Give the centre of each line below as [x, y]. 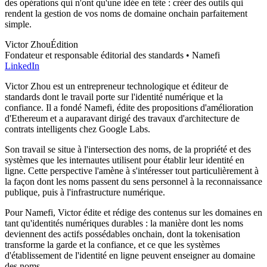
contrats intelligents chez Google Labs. [77, 129]
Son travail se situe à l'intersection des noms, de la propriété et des [128, 149]
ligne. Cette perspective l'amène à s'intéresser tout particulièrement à [132, 170]
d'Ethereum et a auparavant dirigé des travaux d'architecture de [122, 118]
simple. [18, 24]
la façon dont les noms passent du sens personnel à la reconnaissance [133, 181]
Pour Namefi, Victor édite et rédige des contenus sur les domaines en [133, 212]
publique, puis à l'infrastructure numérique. [85, 192]
